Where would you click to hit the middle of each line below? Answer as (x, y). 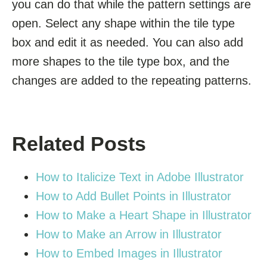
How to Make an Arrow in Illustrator (129, 234)
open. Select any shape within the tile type (123, 23)
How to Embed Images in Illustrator (129, 253)
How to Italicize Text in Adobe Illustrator (140, 177)
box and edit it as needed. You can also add (128, 42)
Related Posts (79, 143)
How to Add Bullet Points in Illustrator (133, 196)
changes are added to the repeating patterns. (132, 80)
